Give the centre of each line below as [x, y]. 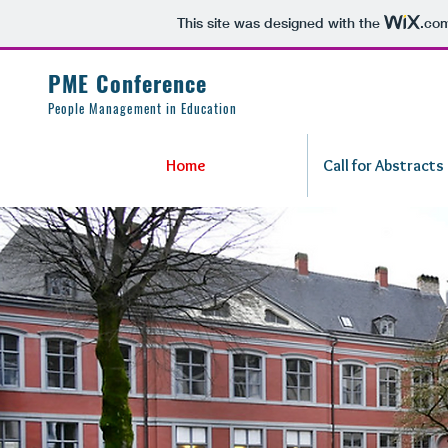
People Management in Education [143, 108]
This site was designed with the [280, 23]
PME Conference [128, 83]
